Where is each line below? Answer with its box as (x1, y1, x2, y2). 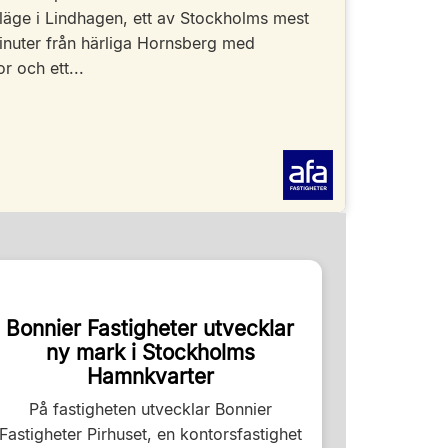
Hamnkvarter (86, 364, 214, 389)
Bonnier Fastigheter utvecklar (6, 316, 294, 341)
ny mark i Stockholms (45, 340, 255, 365)
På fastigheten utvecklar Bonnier (28, 399, 272, 419)
